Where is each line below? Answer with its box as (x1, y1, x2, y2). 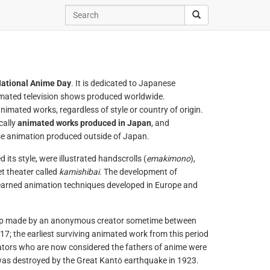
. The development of (99, 167, 177, 177)
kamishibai (58, 167, 99, 177)
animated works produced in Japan (17, 118, 151, 128)
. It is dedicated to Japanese (71, 78, 175, 88)
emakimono (146, 154, 190, 163)
